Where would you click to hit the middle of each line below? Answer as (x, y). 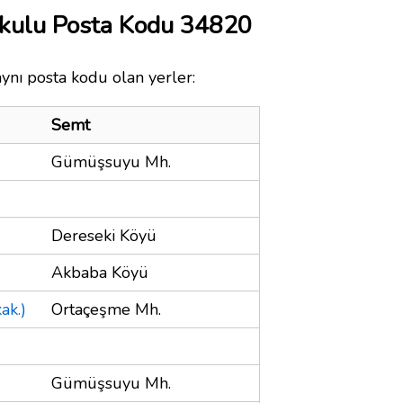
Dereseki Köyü (104, 235)
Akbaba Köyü (100, 272)
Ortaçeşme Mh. (106, 309)
